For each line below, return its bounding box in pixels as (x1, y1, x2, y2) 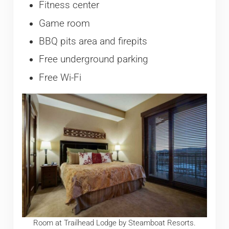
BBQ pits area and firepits (38, 36, 147, 48)
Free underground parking (38, 54, 148, 65)
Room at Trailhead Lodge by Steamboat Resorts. (33, 218, 196, 227)
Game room (38, 17, 90, 29)
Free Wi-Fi (38, 72, 81, 83)
